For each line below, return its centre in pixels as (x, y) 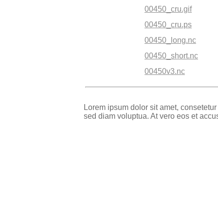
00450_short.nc (171, 56)
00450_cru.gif (168, 9)
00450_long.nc (170, 40)
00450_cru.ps (168, 25)
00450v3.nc (165, 71)
